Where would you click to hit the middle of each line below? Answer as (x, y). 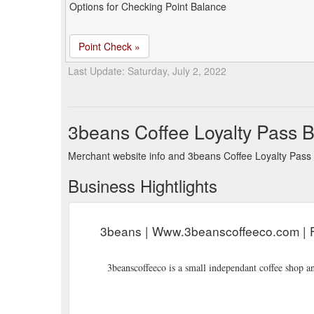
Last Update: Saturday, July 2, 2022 (147, 71)
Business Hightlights (143, 185)
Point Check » (109, 46)
